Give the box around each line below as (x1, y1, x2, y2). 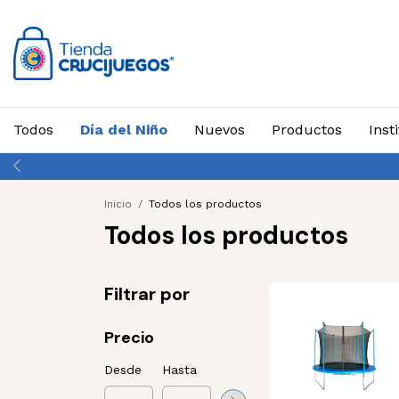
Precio (104, 327, 154, 348)
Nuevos (194, 121, 245, 138)
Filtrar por (104, 282, 190, 305)
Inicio (104, 198, 132, 210)
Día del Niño (80, 121, 167, 138)
